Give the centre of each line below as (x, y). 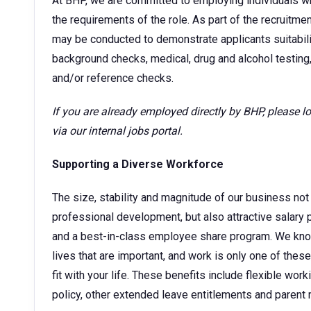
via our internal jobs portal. (119, 131)
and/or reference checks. (114, 78)
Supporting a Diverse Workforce (141, 164)
